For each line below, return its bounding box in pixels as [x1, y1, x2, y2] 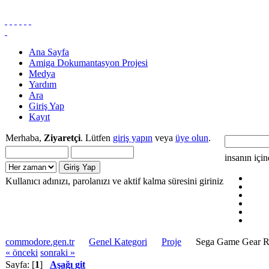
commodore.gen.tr [5, 237, 74, 247]
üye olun [175, 133, 208, 143]
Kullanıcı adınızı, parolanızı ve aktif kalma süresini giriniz [5, 176, 223, 186]
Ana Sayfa [29, 47, 69, 57]
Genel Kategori [89, 237, 147, 247]
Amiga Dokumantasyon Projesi [29, 58, 148, 68]
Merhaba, [5, 133, 44, 143]
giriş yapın [113, 133, 153, 143]
